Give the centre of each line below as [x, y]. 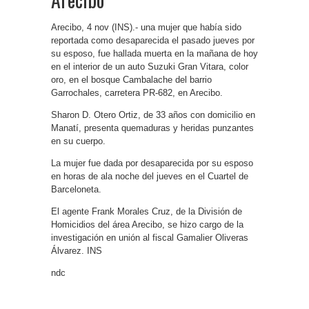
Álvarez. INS [77, 251]
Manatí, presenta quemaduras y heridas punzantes [152, 128]
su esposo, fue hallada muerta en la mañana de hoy [154, 53]
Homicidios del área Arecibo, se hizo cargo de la [147, 225]
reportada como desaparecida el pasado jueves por [153, 40]
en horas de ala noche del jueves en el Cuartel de [150, 176]
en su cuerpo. [78, 141]
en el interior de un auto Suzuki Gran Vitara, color [150, 67]
